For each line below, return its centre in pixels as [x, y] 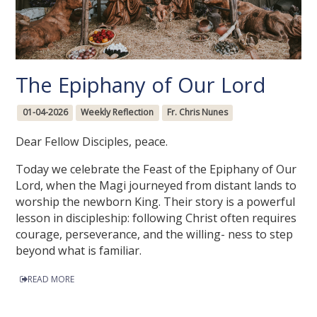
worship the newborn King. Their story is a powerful [156, 202]
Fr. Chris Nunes [197, 113]
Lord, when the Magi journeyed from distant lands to [156, 186]
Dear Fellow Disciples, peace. [92, 142]
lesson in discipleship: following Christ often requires [156, 218]
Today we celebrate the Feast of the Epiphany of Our [156, 169]
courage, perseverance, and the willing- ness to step [155, 235]
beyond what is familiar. [79, 251]
